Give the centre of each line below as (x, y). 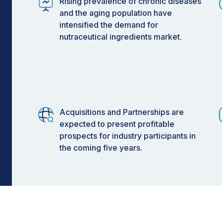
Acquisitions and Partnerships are (122, 112)
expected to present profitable (117, 124)
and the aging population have (116, 13)
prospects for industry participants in (128, 136)
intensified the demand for (109, 25)
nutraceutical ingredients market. (121, 37)
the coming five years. (101, 148)
